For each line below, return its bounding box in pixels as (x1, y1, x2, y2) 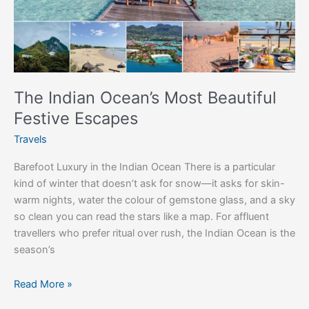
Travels (14, 132, 47, 146)
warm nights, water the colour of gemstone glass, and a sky (14, 194, 295, 207)
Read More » (14, 277, 72, 290)
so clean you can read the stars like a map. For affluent (14, 210, 269, 223)
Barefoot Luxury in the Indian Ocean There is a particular (14, 161, 275, 174)
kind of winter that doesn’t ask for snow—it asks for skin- (14, 177, 285, 190)
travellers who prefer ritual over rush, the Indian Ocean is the (14, 227, 295, 240)
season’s (14, 243, 55, 257)
